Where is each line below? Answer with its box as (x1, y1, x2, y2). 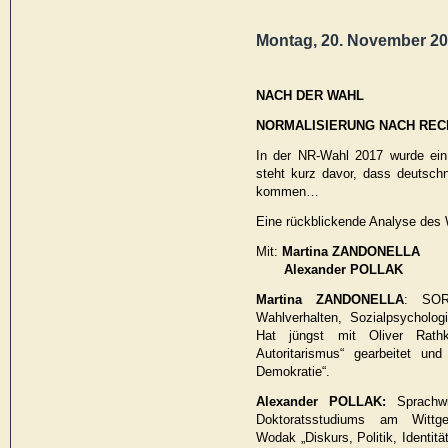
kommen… (256, 183, 319, 199)
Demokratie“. (256, 363, 330, 379)
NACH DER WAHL (256, 87, 368, 103)
